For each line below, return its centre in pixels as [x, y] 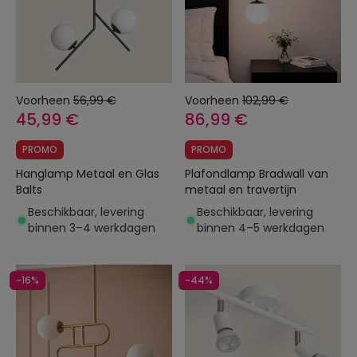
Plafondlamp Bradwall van [222, 174]
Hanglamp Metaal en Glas [46, 174]
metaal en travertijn [241, 190]
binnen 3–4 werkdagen [92, 228]
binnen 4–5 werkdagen [261, 228]
